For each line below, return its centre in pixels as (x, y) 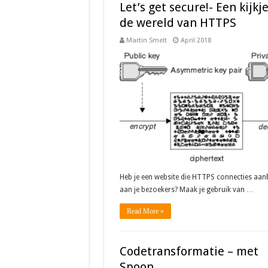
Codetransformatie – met (189, 251)
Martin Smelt (146, 40)
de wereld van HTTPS (178, 23)
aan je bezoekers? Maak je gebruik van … (186, 190)
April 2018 (196, 40)
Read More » (145, 211)
